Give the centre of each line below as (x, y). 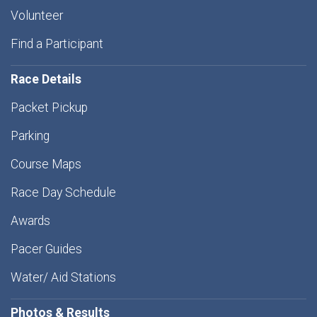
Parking (30, 136)
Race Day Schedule (63, 193)
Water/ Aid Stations (63, 278)
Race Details (46, 80)
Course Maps (46, 165)
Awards (30, 221)
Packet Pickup (49, 108)
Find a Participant (57, 44)
